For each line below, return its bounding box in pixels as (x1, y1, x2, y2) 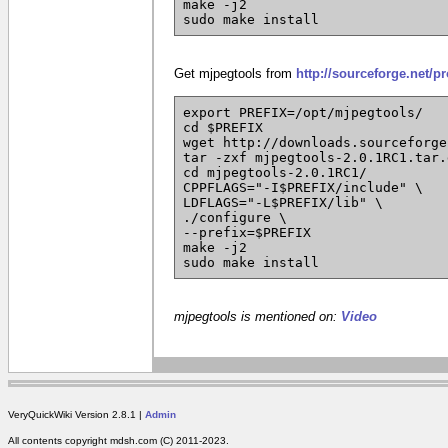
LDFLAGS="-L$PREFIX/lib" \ (183, 194, 383, 210)
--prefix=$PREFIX (183, 224, 311, 240)
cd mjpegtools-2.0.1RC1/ (183, 164, 367, 180)
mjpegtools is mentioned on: (174, 308, 341, 324)
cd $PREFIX (183, 119, 263, 135)
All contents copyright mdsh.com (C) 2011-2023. (8, 434, 229, 446)
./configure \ (183, 209, 287, 225)
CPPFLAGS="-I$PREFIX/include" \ (183, 179, 423, 195)
